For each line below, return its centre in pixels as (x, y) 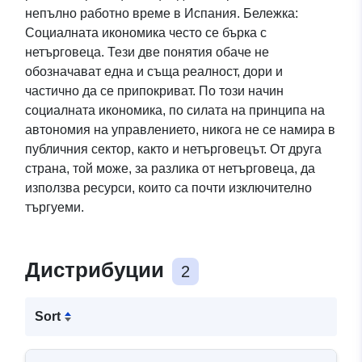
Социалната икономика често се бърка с (146, 33)
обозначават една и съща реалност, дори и (154, 72)
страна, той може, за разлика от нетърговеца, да (170, 169)
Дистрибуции (97, 270)
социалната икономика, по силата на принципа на (175, 111)
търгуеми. (55, 208)
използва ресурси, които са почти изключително (168, 188)
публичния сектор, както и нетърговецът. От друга (173, 149)
